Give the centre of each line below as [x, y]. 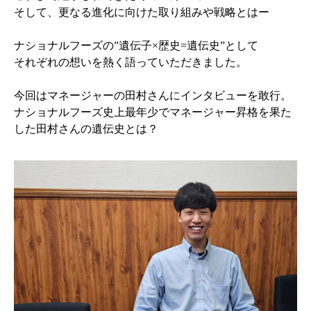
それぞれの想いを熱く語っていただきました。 [131, 62]
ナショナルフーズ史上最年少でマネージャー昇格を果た [153, 112]
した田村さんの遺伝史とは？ [86, 129]
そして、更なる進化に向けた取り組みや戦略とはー [142, 12]
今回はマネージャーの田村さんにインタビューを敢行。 [153, 96]
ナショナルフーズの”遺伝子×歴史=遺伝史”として [136, 46]
